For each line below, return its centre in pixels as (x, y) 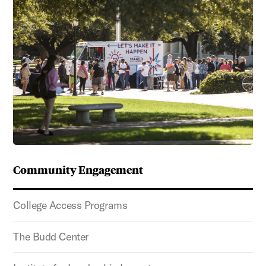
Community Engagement (78, 169)
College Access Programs (70, 205)
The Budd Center (51, 236)
